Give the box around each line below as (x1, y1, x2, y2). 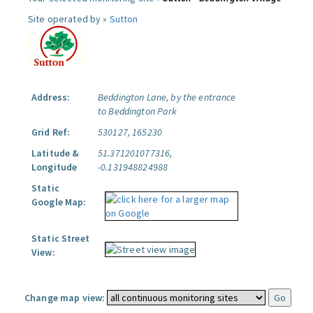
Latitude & (31, 147, 80, 159)
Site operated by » (28, 13, 110, 25)
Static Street (31, 232, 89, 245)
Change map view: (24, 291, 105, 304)
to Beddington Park (98, 105, 177, 117)
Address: (31, 91, 71, 103)
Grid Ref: (31, 126, 71, 138)
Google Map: (31, 196, 87, 208)
